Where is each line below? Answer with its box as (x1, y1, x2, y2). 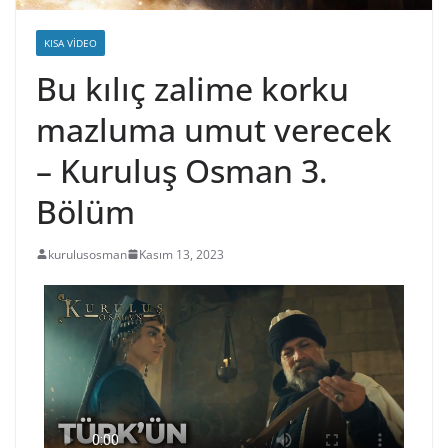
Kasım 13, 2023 (139, 245, 224, 263)
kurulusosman (48, 245, 127, 263)
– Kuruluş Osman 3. (36, 148, 328, 192)
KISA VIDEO (44, 35, 97, 50)
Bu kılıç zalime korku (36, 66, 349, 110)
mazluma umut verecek (36, 107, 392, 151)
